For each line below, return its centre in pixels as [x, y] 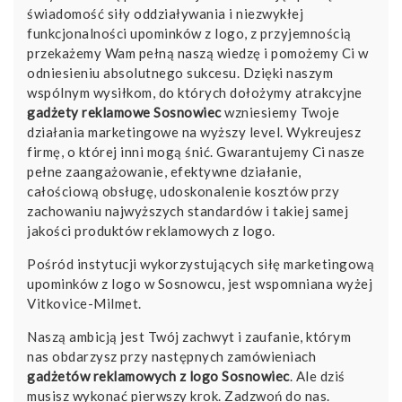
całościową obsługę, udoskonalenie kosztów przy [183, 191]
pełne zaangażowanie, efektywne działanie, [164, 171]
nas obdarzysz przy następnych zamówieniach [171, 356]
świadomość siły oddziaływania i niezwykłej [165, 13]
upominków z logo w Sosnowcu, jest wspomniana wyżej [200, 283]
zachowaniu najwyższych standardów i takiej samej [188, 210]
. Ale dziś [317, 376]
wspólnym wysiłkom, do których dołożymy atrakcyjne [195, 92]
